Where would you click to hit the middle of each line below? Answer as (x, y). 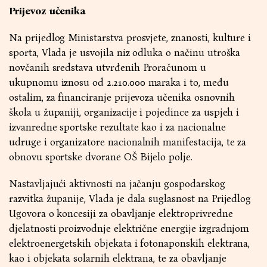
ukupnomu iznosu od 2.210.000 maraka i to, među (119, 83)
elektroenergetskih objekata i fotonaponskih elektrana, (130, 243)
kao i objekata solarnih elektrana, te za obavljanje (118, 258)
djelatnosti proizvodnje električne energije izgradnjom (129, 229)
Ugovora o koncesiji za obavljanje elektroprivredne (121, 214)
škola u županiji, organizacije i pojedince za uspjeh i (124, 112)
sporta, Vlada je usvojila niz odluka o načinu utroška (125, 53)
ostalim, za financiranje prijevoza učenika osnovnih (122, 97)
